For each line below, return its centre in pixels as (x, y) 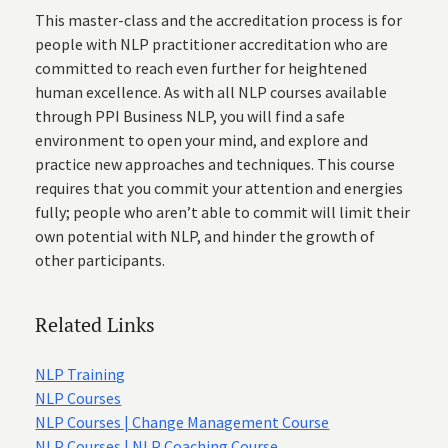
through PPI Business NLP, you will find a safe (190, 116)
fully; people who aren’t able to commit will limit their (223, 212)
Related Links (95, 324)
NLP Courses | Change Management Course (182, 422)
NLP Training (80, 374)
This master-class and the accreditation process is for (219, 20)
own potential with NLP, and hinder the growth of (205, 236)
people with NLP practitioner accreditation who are (212, 44)
